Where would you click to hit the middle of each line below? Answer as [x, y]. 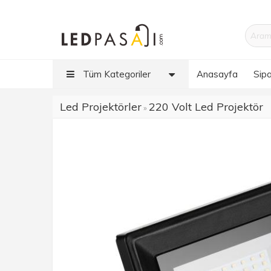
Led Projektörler [101, 107]
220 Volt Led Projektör [206, 107]
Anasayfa [217, 74]
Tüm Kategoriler [116, 74]
